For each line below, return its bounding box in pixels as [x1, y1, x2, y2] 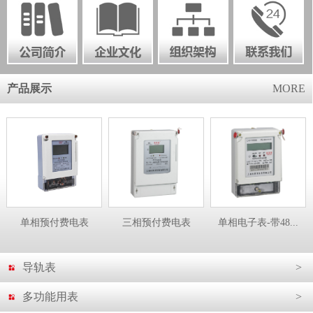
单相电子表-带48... [218, 217, 298, 228]
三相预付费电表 [122, 217, 191, 228]
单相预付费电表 [20, 217, 89, 228]
